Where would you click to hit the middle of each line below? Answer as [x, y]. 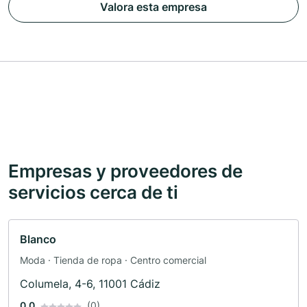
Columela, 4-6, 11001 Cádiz [90, 284]
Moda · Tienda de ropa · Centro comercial [113, 260]
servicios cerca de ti [93, 192]
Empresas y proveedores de [125, 171]
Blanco [38, 240]
